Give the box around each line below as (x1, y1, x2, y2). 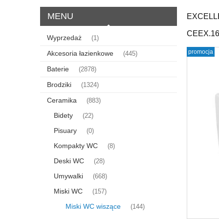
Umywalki (54, 172, 83, 180)
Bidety (54, 111, 73, 119)
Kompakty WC (54, 141, 98, 150)
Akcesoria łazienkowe (47, 49, 113, 57)
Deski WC (54, 156, 84, 165)
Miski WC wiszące (66, 202, 121, 210)
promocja (188, 48, 213, 56)
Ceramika (47, 96, 77, 104)
